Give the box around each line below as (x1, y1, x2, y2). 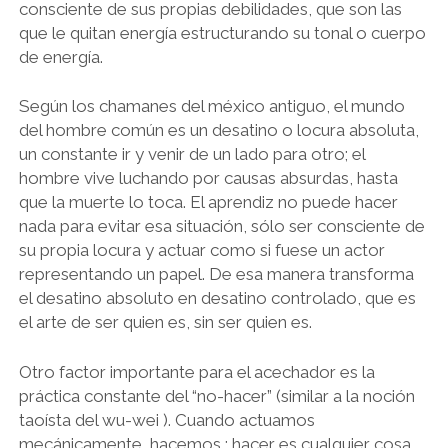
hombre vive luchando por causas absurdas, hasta (18, 168, 398, 189)
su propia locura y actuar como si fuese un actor (18, 240, 385, 261)
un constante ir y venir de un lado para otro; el (18, 144, 365, 165)
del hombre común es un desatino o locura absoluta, (18, 120, 419, 141)
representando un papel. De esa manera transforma (18, 264, 414, 285)
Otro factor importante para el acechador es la (18, 361, 375, 382)
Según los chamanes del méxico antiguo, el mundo (18, 96, 405, 117)
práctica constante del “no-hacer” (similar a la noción (18, 385, 415, 406)
